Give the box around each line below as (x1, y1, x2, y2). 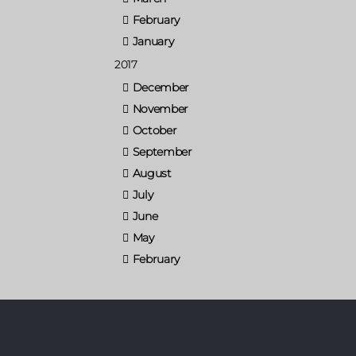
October (132, 122, 177, 137)
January (132, 33, 174, 48)
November (132, 101, 189, 116)
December (132, 79, 190, 95)
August (132, 165, 172, 180)
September (132, 144, 192, 159)
